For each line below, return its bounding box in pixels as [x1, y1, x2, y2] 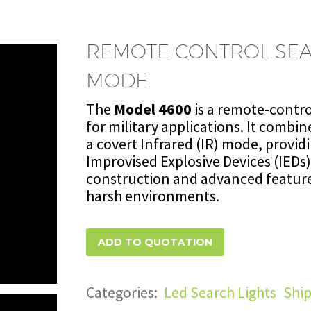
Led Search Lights [163, 283, 276, 303]
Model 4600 [113, 99, 192, 119]
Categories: [85, 283, 160, 303]
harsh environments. [85, 186, 219, 205]
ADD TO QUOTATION [97, 236, 212, 249]
